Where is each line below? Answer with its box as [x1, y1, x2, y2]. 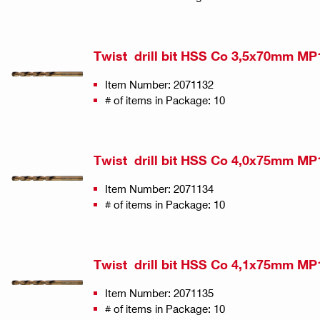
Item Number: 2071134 [105, 181, 214, 195]
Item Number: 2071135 [105, 286, 214, 299]
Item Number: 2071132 [105, 77, 214, 91]
